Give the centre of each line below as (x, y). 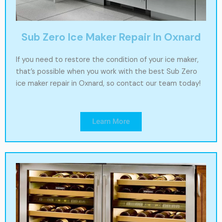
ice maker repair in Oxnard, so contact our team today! (108, 83)
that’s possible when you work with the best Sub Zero (107, 71)
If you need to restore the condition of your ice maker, (107, 59)
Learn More (111, 122)
